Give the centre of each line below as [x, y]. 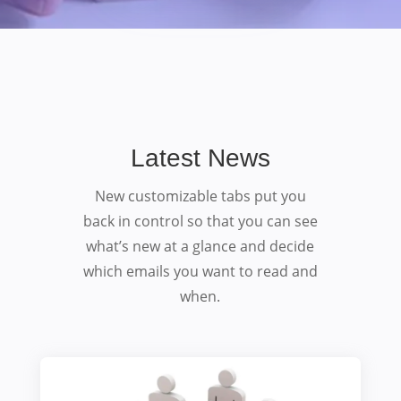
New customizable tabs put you [200, 196]
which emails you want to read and [200, 272]
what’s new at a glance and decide [200, 247]
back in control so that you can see [200, 222]
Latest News [200, 158]
